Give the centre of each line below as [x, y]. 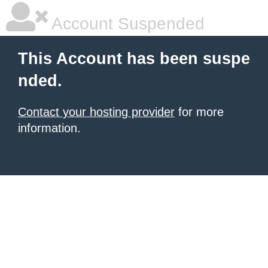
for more [199, 112]
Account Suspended [126, 24]
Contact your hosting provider [96, 112]
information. [49, 128]
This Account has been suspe [134, 59]
